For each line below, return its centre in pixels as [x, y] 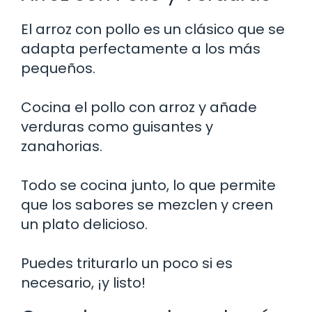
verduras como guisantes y [117, 127]
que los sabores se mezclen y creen [147, 205]
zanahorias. [62, 147]
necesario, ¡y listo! [83, 283]
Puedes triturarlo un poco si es [127, 264]
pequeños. [58, 69]
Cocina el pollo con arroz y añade [139, 108]
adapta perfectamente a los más [141, 49]
